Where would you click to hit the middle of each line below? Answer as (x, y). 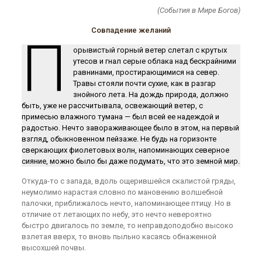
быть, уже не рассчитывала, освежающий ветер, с (112, 106)
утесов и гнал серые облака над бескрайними (154, 61)
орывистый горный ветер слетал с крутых (150, 50)
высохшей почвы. (54, 248)
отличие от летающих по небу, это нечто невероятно (116, 214)
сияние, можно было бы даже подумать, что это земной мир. (130, 161)
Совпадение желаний (131, 30)
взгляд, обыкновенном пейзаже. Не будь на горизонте (119, 139)
